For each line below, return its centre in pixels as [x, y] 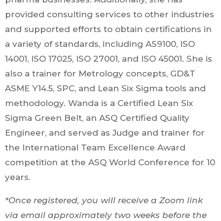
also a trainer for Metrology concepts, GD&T [100, 73]
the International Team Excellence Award [95, 147]
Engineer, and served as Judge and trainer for [105, 132]
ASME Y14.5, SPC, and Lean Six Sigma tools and [105, 88]
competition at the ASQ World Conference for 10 [110, 162]
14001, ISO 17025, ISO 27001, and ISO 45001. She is [109, 58]
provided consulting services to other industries [110, 14]
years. [18, 177]
